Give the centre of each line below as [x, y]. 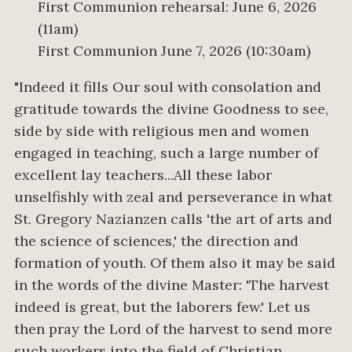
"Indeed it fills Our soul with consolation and [168, 87]
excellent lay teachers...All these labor [143, 175]
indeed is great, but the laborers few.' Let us [162, 307]
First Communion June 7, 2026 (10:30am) [174, 51]
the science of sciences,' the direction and [156, 241]
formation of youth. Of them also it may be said [175, 263]
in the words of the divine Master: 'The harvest [172, 285]
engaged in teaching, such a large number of [166, 153]
